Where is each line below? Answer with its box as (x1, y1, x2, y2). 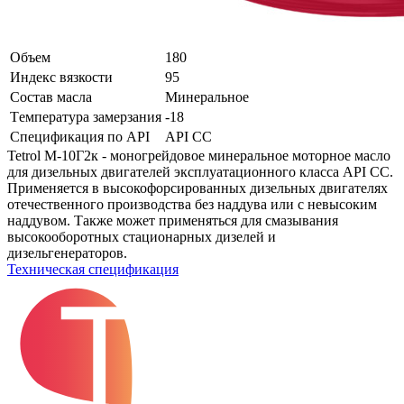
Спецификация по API (10, 128, 150, 144)
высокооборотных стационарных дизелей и (7, 228, 276, 244)
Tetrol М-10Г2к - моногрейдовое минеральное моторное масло (7, 147, 390, 163)
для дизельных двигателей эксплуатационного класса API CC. (7, 163, 393, 179)
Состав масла (10, 88, 92, 105)
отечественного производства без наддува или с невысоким (7, 196, 377, 212)
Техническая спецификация (7, 261, 179, 277)
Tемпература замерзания (10, 108, 161, 124)
